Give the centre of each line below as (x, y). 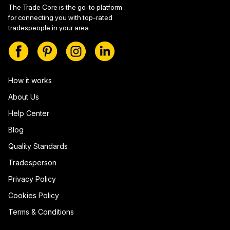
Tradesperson (32, 162)
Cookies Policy (34, 195)
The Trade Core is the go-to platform (65, 7)
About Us (24, 97)
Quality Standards (38, 146)
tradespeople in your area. (49, 28)
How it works (30, 80)
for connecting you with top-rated (60, 17)
